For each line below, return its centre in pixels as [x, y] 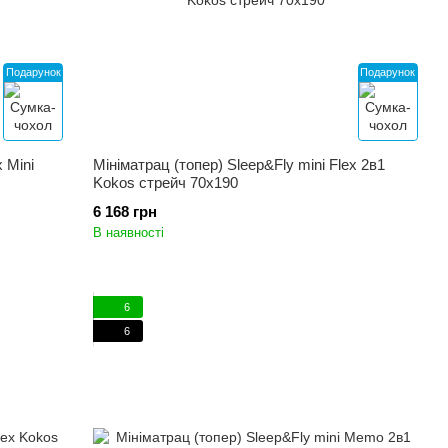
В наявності [129, 232]
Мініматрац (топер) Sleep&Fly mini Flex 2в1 [239, 164]
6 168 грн [125, 211]
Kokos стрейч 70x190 [166, 182]
